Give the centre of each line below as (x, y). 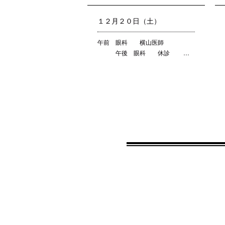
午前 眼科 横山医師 (140, 42)
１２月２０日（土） (129, 21)
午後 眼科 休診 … (143, 52)
